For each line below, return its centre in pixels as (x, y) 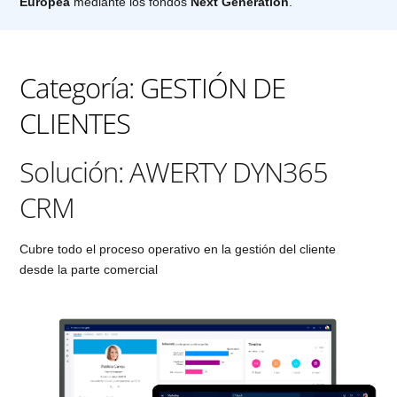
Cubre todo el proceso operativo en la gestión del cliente (178, 249)
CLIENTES (75, 123)
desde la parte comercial (89, 269)
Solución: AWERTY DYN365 (174, 172)
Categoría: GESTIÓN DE (153, 88)
